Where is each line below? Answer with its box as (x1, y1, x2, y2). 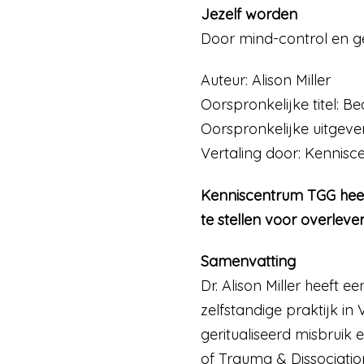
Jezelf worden (201, 4, 297, 24)
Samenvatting (201, 252, 296, 271)
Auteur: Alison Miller (201, 71, 331, 90)
